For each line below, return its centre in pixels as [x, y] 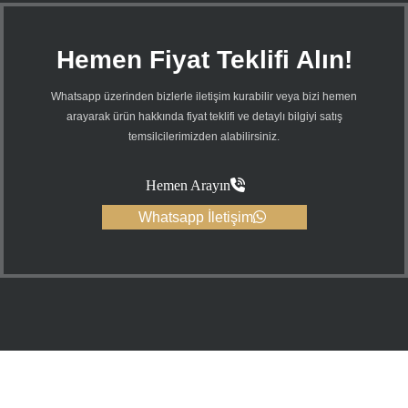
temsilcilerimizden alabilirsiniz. [204, 137]
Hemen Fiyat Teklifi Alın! [204, 60]
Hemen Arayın [188, 186]
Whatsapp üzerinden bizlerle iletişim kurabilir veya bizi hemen [204, 97]
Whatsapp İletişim [195, 218]
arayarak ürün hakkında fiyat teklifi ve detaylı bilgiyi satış [204, 117]
